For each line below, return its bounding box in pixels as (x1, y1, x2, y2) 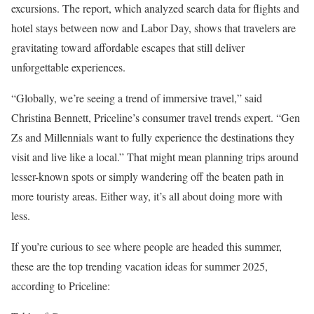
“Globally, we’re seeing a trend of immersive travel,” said (11, 90, 262, 105)
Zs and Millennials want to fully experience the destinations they (11, 130, 294, 144)
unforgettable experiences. (11, 60, 125, 74)
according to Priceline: (11, 278, 110, 293)
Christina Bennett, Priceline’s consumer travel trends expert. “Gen (11, 110, 300, 125)
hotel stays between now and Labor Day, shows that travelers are (11, 20, 296, 35)
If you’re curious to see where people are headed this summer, (11, 239, 282, 254)
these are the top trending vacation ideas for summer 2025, (11, 259, 268, 273)
